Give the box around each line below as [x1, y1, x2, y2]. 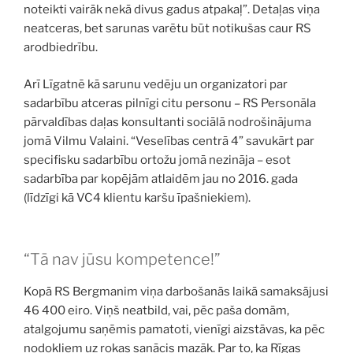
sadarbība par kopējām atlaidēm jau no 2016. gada [24, 171, 298, 186]
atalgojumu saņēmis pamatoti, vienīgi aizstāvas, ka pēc [24, 322, 325, 336]
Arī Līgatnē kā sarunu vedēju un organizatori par [24, 76, 288, 91]
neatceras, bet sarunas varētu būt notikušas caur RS [24, 21, 311, 35]
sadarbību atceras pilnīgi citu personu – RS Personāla [24, 95, 316, 110]
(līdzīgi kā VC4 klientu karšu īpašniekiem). [24, 190, 251, 205]
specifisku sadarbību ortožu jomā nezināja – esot [24, 152, 291, 167]
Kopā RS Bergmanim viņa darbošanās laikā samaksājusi [24, 284, 329, 299]
